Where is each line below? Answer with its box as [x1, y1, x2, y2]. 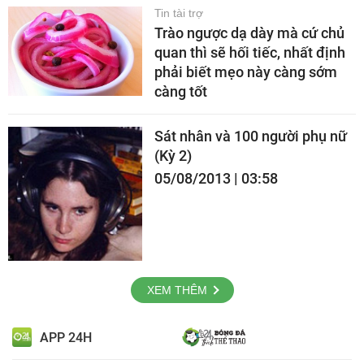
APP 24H [40, 329, 92, 345]
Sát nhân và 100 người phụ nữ [154, 128, 347, 145]
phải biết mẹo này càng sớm [154, 63, 337, 80]
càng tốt [154, 83, 207, 100]
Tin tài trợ [154, 6, 203, 19]
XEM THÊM [146, 284, 207, 297]
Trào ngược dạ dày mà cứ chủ [154, 24, 344, 41]
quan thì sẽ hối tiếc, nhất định [154, 44, 345, 61]
